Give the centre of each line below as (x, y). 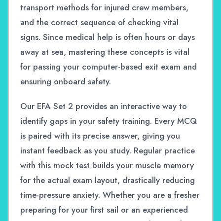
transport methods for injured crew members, (104, 7)
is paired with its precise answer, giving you (100, 135)
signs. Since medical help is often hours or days (108, 37)
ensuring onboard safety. (66, 81)
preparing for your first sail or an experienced (104, 209)
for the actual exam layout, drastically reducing (108, 180)
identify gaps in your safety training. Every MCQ (109, 121)
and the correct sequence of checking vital (99, 22)
